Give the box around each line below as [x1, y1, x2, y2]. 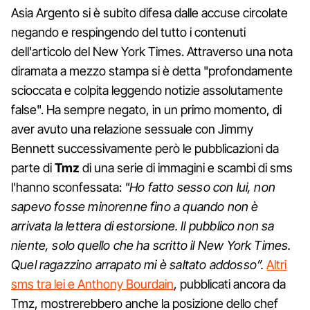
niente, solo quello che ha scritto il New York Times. [11, 237, 291, 253]
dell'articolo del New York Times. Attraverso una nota [11, 44, 293, 59]
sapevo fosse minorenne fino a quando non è [11, 199, 259, 214]
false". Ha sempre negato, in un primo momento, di [11, 102, 282, 117]
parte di [11, 160, 55, 175]
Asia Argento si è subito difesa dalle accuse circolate [11, 5, 288, 20]
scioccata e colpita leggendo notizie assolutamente [11, 82, 283, 98]
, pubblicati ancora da [174, 276, 286, 291]
